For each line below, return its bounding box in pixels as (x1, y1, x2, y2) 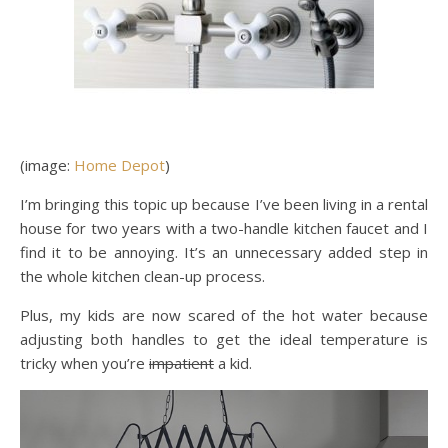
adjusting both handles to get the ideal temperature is (20, 328, 428, 349)
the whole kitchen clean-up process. (20, 265, 265, 286)
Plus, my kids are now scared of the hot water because (20, 304, 428, 325)
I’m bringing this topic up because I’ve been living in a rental (20, 193, 428, 214)
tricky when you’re (20, 352, 149, 373)
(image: (20, 154, 74, 175)
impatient (149, 352, 214, 373)
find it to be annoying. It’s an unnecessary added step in (20, 241, 428, 262)
